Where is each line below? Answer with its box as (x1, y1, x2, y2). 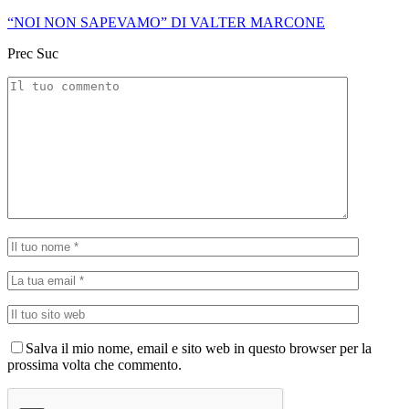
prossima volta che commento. (7, 356, 182, 372)
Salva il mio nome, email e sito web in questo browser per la (26, 340, 372, 356)
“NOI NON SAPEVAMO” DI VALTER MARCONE (7, 14, 325, 30)
